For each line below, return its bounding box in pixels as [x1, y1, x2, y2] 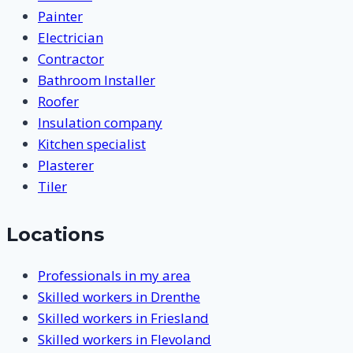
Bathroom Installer [38, 70, 155, 89]
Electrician [38, 28, 103, 46]
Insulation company [38, 113, 162, 132]
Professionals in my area [38, 266, 191, 284]
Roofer [38, 91, 79, 110]
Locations [6, 222, 104, 246]
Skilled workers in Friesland [38, 308, 209, 327]
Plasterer [38, 155, 94, 174]
